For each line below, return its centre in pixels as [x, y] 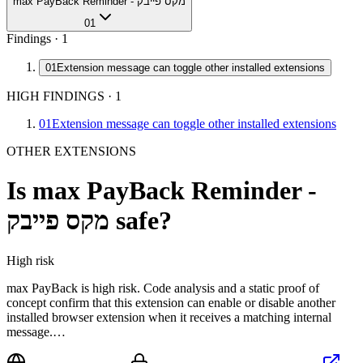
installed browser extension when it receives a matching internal [169, 317]
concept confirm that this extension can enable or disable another [171, 302]
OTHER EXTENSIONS [71, 151]
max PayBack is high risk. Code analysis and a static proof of [163, 288]
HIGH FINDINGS [56, 96]
